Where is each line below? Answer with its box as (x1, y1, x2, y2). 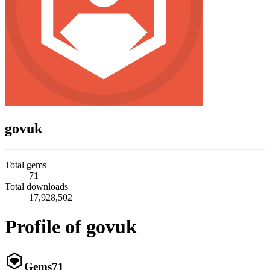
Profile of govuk (5, 216, 137, 238)
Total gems (5, 159, 46, 170)
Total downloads (5, 181, 68, 192)
